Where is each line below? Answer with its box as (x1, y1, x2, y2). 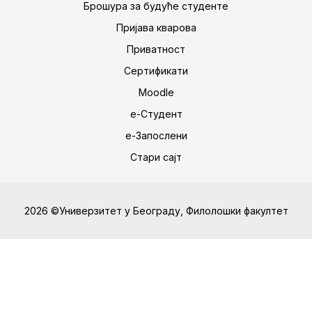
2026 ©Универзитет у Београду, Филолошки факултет (24, 205, 288, 217)
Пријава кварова (116, 22, 196, 33)
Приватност (127, 43, 185, 55)
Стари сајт (130, 151, 182, 163)
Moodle (138, 86, 174, 98)
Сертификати (124, 65, 188, 77)
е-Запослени (125, 130, 187, 141)
